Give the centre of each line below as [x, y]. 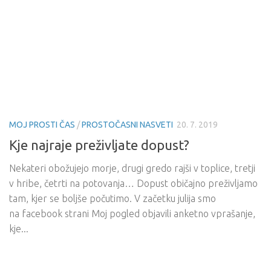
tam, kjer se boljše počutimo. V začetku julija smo [113, 198]
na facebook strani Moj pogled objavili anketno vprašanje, [132, 213]
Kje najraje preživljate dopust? [99, 145]
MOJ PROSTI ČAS [42, 125]
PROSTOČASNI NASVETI [127, 125]
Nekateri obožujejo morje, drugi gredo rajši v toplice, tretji [132, 168]
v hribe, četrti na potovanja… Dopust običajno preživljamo [133, 183]
